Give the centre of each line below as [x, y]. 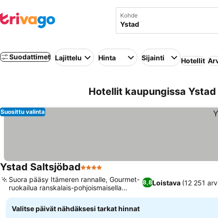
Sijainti [153, 57]
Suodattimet [30, 57]
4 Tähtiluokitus [107, 172]
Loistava [167, 182]
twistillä [20, 196]
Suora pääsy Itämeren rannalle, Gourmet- [74, 179]
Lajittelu [68, 57]
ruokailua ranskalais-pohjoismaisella [65, 188]
